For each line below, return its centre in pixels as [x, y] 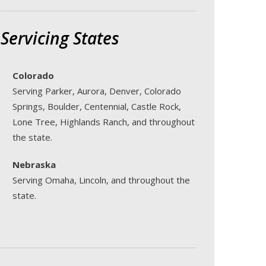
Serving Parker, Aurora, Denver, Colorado [97, 91]
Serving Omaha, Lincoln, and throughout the [101, 180]
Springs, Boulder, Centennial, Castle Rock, [97, 106]
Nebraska [34, 164]
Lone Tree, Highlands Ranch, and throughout [104, 122]
